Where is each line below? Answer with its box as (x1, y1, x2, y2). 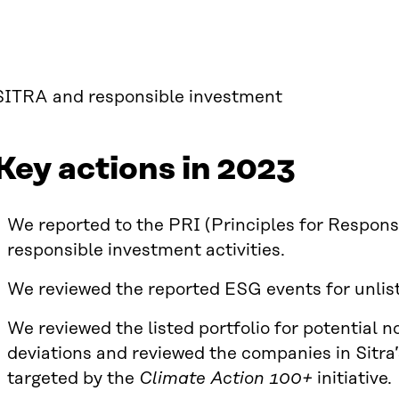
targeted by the (7, 369, 139, 388)
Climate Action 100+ (139, 369, 313, 388)
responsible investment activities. (7, 240, 285, 260)
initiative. (313, 369, 392, 388)
